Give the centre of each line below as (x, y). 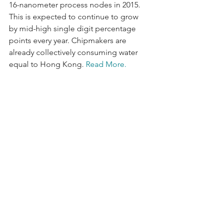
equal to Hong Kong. (47, 64)
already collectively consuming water (74, 53)
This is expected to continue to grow (75, 17)
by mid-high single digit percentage (73, 29)
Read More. (106, 64)
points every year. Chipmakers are (69, 41)
